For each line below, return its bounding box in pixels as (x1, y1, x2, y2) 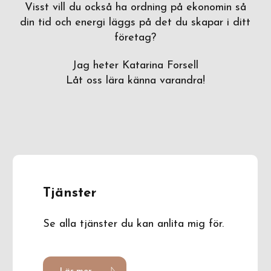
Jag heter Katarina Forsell (72, 59, 199, 71)
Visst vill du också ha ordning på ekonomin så (24, 1, 246, 13)
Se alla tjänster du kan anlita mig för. (43, 218, 224, 230)
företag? (114, 31, 157, 44)
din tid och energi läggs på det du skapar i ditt (20, 16, 251, 28)
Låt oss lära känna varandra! (65, 74, 205, 87)
